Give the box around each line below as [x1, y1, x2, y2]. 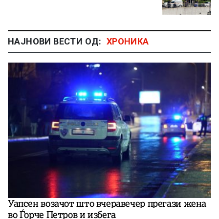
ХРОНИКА [106, 36, 149, 46]
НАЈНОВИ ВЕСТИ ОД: [8, 36, 102, 46]
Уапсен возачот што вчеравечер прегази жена [8, 197, 207, 209]
